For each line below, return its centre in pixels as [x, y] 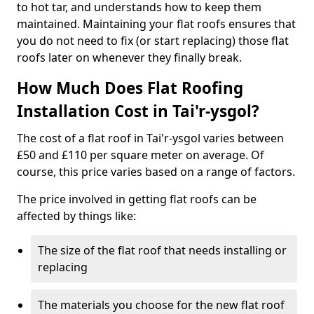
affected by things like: [76, 216]
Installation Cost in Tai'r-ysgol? [138, 111]
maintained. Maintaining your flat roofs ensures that [156, 24]
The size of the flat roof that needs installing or [162, 250]
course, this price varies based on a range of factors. [156, 172]
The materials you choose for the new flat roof [161, 305]
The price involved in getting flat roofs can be [137, 199]
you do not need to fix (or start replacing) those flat [153, 41]
